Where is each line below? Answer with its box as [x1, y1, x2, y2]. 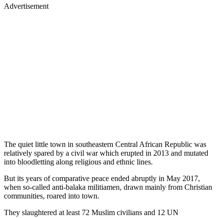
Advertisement [4, 1, 49, 10]
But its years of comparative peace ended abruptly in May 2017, [4, 174, 200, 182]
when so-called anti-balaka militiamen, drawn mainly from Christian [4, 182, 212, 191]
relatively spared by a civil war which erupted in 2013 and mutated [4, 148, 208, 157]
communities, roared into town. [4, 191, 99, 200]
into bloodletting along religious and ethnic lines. [4, 157, 153, 166]
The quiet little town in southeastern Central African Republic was [4, 140, 206, 148]
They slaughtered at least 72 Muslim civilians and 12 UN [4, 208, 179, 217]
